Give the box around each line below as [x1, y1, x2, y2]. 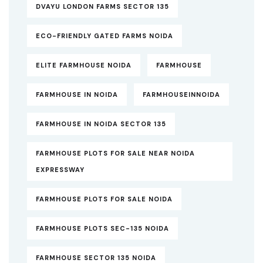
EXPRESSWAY [36, 166, 85, 174]
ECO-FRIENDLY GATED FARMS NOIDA [36, 32, 173, 41]
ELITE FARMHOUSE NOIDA [36, 61, 131, 70]
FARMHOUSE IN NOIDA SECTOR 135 [36, 120, 166, 129]
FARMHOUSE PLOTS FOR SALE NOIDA [36, 195, 173, 204]
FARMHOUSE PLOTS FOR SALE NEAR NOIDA [36, 149, 195, 158]
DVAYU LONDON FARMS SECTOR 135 [36, 2, 169, 11]
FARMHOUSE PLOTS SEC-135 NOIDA [36, 224, 169, 233]
